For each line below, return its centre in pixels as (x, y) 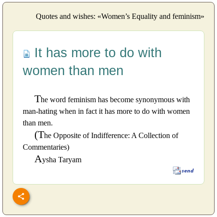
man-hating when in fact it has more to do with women (106, 111)
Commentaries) (46, 147)
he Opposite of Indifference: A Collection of (111, 135)
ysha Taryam (62, 159)
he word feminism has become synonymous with (115, 99)
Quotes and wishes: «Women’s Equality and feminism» (120, 16)
